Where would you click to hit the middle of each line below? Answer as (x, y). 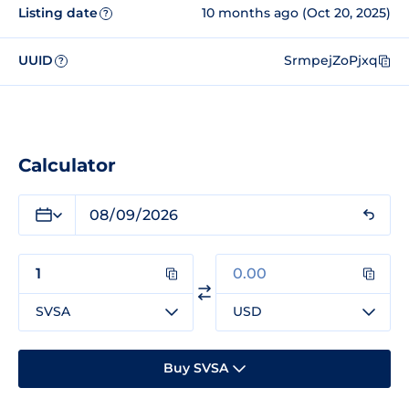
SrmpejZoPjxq (331, 61)
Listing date (58, 13)
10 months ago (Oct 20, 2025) (296, 13)
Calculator (67, 165)
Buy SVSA (196, 368)
